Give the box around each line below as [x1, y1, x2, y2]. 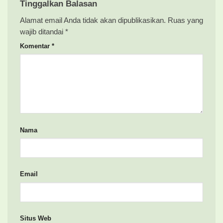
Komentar [20, 42, 52, 50]
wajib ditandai [20, 27, 65, 36]
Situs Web [20, 214, 51, 222]
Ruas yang [168, 16, 203, 24]
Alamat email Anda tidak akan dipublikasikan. [20, 16, 166, 24]
